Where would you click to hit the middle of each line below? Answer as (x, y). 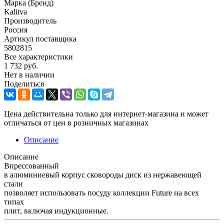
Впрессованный (31, 165)
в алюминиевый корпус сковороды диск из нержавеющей (103, 174)
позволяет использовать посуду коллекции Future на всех (101, 192)
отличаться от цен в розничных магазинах (76, 122)
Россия (16, 29)
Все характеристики (38, 56)
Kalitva (15, 11)
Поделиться (24, 83)
